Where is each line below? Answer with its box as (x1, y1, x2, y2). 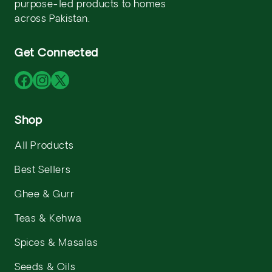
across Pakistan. (15, 15, 90, 24)
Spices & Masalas (15, 239, 98, 248)
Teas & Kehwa (15, 214, 82, 224)
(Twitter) (59, 97, 97, 107)
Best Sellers (15, 166, 71, 175)
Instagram (41, 82, 84, 92)
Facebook (22, 82, 64, 92)
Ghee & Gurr (15, 190, 75, 200)
